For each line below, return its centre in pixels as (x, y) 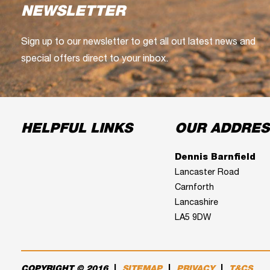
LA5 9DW (193, 218)
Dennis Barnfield (215, 158)
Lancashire (196, 203)
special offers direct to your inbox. (95, 59)
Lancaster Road (207, 173)
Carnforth (194, 188)
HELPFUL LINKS (77, 129)
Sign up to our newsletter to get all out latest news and (138, 42)
